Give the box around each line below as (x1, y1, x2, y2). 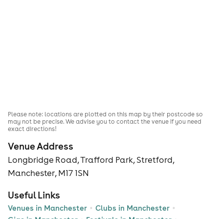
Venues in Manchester (8, 203, 87, 213)
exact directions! (8, 125, 57, 133)
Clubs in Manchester (95, 203, 170, 213)
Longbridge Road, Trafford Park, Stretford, (8, 154, 174, 165)
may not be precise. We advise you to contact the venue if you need (8, 118, 201, 126)
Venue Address (8, 140, 73, 152)
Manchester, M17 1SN (8, 167, 89, 178)
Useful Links (8, 189, 60, 201)
